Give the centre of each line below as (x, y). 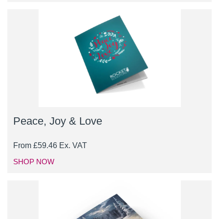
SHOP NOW (34, 162)
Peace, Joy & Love (58, 121)
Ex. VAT (73, 146)
